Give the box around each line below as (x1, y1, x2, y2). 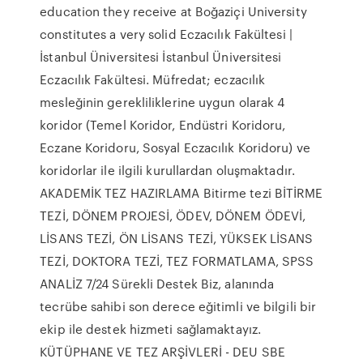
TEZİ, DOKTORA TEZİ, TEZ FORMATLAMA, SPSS (40, 252, 314, 270)
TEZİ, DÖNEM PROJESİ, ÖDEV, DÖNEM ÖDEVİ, (40, 207, 306, 224)
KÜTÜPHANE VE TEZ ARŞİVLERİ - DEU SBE (40, 343, 285, 361)
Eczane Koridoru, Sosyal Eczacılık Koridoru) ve (40, 139, 310, 156)
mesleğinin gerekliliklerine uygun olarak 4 (40, 93, 285, 111)
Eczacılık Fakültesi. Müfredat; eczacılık (40, 70, 266, 88)
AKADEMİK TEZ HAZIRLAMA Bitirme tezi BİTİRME (40, 184, 323, 202)
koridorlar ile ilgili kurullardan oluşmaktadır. (40, 161, 295, 179)
